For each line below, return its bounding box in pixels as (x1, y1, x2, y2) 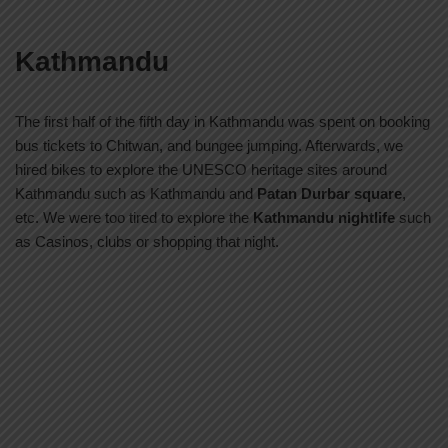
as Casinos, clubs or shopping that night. (15, 232, 279, 250)
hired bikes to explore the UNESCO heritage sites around (15, 160, 387, 178)
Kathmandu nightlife (253, 208, 395, 226)
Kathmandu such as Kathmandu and (15, 184, 257, 202)
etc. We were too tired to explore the (15, 208, 253, 226)
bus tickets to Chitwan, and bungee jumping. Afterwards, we (15, 136, 403, 154)
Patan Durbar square (257, 184, 402, 202)
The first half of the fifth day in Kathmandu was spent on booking (15, 112, 430, 130)
